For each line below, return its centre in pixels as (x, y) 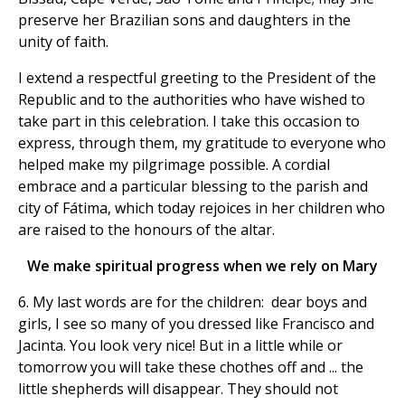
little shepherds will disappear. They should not (178, 389)
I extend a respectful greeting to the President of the (197, 78)
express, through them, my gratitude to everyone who (202, 143)
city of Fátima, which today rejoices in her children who (202, 208)
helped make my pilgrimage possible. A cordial (174, 165)
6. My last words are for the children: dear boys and (193, 302)
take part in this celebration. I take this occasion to (189, 122)
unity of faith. (63, 42)
